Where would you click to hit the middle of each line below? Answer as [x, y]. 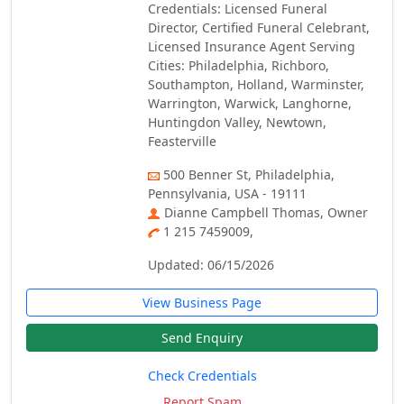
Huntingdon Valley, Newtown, [238, 122]
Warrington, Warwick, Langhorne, [250, 103]
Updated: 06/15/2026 [211, 265]
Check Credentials [202, 376]
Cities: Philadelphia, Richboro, [239, 65]
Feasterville [183, 141]
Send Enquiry [202, 338]
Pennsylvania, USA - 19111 [228, 193]
